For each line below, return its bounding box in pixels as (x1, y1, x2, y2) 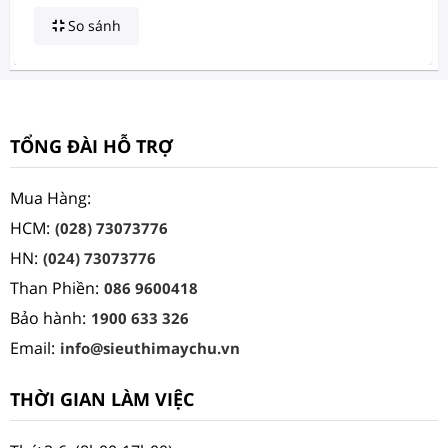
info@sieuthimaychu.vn (60, 338, 240, 359)
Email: (10, 337, 55, 360)
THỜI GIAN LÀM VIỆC (10, 387, 194, 412)
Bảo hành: (10, 307, 86, 330)
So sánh (64, 16, 121, 36)
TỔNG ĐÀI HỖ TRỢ (10, 134, 173, 159)
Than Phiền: (10, 277, 99, 300)
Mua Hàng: (10, 187, 91, 210)
